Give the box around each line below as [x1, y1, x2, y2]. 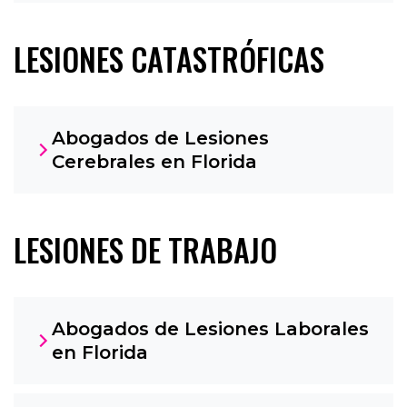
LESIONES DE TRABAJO [14, 225, 277, 273]
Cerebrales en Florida [52, 150, 257, 173]
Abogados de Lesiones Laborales [52, 317, 369, 340]
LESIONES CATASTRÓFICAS [14, 35, 324, 82]
